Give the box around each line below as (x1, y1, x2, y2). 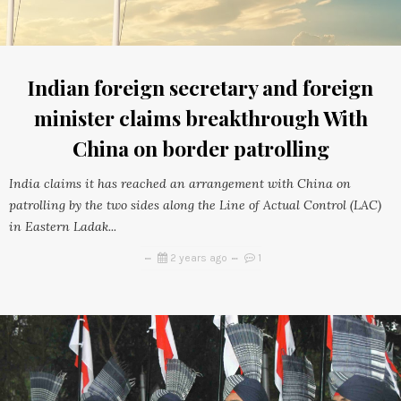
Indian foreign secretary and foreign (28, 73, 373, 102)
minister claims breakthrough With (33, 104, 368, 132)
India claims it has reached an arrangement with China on (9, 175, 351, 192)
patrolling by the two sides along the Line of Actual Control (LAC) (9, 197, 381, 214)
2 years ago (169, 252, 227, 265)
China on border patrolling (72, 134, 329, 163)
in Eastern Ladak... (9, 218, 116, 235)
